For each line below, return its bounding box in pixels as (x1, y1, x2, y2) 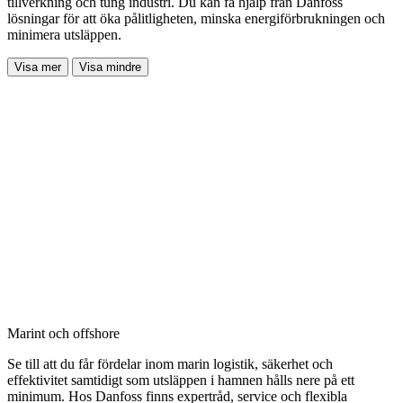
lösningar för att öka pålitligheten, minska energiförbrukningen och (7, 10, 385, 26)
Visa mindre (79, 59, 141, 74)
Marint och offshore (7, 325, 120, 341)
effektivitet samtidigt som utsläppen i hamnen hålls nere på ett (7, 372, 354, 388)
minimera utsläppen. (7, 26, 121, 42)
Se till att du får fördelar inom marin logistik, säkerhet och (7, 355, 333, 372)
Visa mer (14, 59, 61, 74)
